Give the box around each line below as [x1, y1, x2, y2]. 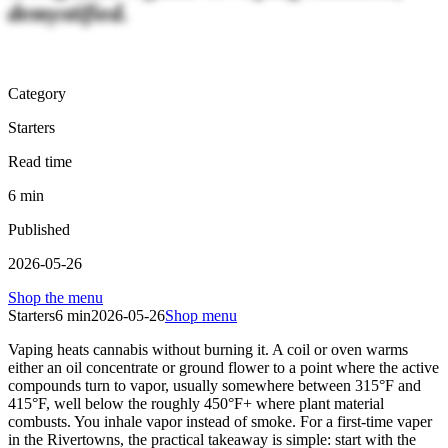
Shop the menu [8, 288, 103, 306]
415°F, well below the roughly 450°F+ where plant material [8, 394, 384, 412]
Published [8, 220, 70, 238]
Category [8, 84, 66, 102]
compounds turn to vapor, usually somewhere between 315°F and [8, 376, 421, 394]
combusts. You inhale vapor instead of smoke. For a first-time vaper [8, 412, 432, 430]
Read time [8, 152, 72, 170]
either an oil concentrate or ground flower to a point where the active [8, 358, 439, 376]
